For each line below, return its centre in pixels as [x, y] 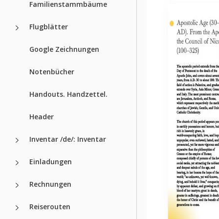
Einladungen [51, 161]
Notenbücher [52, 71]
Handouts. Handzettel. [68, 94]
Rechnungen [50, 184]
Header [42, 116]
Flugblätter [49, 26]
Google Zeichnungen [64, 49]
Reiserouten [50, 206]
